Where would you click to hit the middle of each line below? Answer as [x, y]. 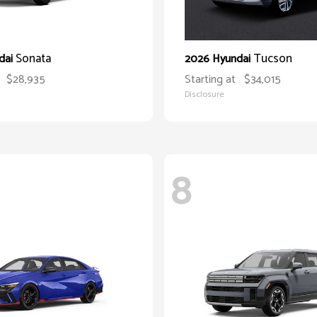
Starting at [210, 80]
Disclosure [204, 94]
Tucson [273, 59]
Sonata [33, 59]
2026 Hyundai [219, 59]
